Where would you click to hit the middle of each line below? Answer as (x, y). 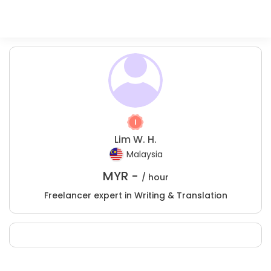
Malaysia (144, 155)
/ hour (155, 177)
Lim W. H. (135, 139)
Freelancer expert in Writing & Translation (135, 195)
